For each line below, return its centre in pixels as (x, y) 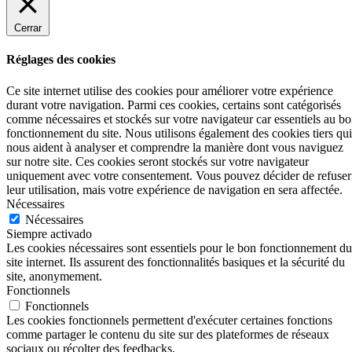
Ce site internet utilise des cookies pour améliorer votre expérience (170, 90)
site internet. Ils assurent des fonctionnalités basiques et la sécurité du (176, 262)
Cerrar (28, 27)
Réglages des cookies (61, 60)
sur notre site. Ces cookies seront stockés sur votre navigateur (158, 161)
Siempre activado (49, 233)
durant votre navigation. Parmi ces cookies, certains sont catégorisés (174, 104)
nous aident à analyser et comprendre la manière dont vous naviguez (175, 147)
